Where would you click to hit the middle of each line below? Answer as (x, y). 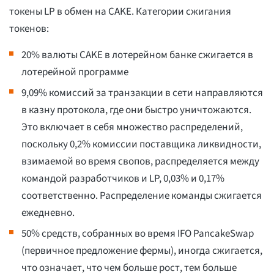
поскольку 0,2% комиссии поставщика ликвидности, (141, 145)
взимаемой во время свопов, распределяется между (140, 162)
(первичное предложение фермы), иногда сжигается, (142, 251)
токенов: (29, 29)
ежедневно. (48, 213)
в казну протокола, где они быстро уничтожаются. (136, 110)
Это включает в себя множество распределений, (132, 128)
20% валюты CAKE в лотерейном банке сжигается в (137, 55)
